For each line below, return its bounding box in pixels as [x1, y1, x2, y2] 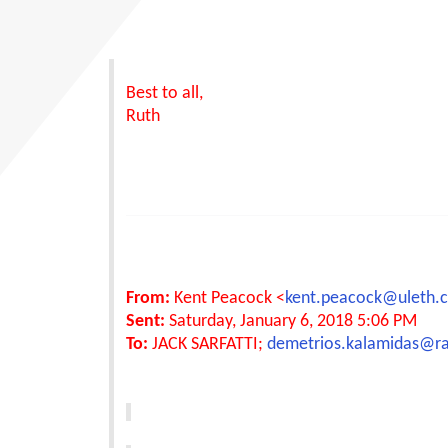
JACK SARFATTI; [148, 334, 267, 354]
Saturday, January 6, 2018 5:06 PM [165, 311, 417, 331]
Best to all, [126, 83, 203, 103]
